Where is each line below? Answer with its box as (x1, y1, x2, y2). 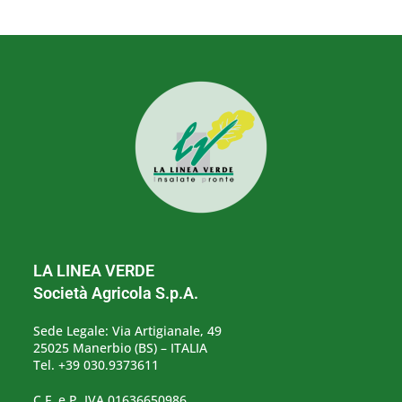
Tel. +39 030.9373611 (33, 356, 160, 374)
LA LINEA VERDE (33, 261, 155, 281)
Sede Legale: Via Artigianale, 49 (33, 322, 223, 340)
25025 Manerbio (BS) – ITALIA (33, 339, 208, 357)
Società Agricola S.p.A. (33, 284, 199, 303)
